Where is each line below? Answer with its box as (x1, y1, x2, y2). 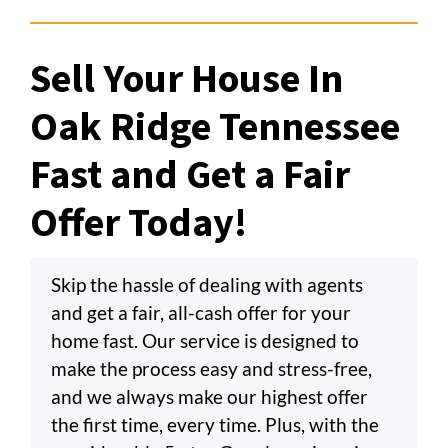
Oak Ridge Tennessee (30, 98, 400, 156)
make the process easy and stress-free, (51, 356, 372, 380)
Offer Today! (30, 194, 247, 252)
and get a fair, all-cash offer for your (51, 300, 351, 324)
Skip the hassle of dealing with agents (51, 272, 363, 296)
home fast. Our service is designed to (51, 328, 359, 352)
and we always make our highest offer (51, 384, 368, 408)
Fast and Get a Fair (30, 146, 350, 204)
